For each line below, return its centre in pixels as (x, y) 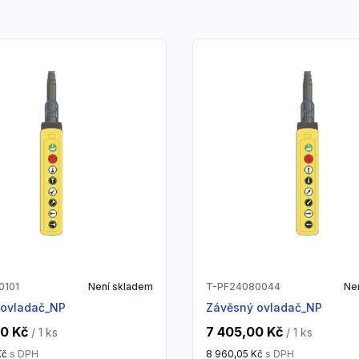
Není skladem (120, 287)
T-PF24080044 (243, 287)
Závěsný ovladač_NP (267, 308)
